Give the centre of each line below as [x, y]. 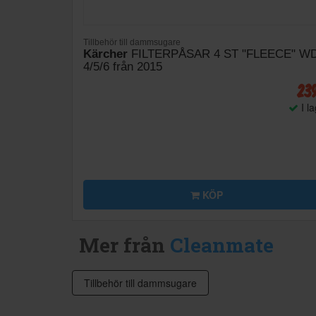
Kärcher [105, 54]
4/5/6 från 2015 [123, 67]
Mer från [124, 245]
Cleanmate [222, 245]
